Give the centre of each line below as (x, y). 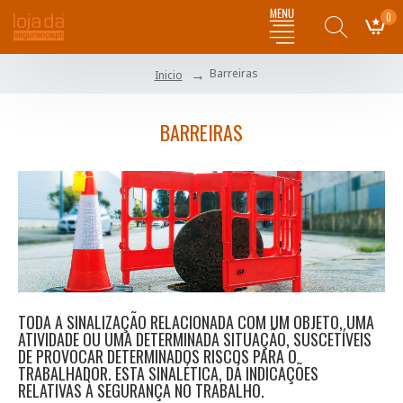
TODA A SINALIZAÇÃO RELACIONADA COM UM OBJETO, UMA (196, 322)
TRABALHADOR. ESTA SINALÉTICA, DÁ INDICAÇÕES (168, 374)
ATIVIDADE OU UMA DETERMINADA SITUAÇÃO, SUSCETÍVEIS (195, 340)
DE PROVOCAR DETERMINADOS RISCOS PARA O (157, 357)
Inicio (168, 75)
